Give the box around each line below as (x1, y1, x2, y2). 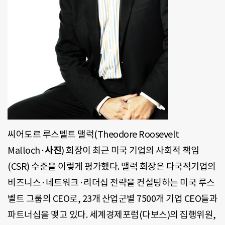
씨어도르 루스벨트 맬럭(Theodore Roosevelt (8, 129, 179, 141)
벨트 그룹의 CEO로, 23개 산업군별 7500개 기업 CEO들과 (8, 193, 217, 205)
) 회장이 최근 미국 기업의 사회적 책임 (61, 145, 199, 157)
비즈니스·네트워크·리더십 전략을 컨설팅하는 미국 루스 (8, 177, 215, 189)
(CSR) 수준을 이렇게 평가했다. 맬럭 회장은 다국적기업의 (8, 161, 216, 173)
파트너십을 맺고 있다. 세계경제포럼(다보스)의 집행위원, (8, 209, 216, 221)
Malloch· (8, 145, 45, 157)
